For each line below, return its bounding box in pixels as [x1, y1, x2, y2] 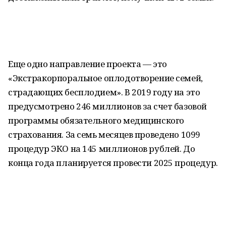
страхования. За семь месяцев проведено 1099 [8, 129, 200, 140]
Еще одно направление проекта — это [8, 58, 167, 70]
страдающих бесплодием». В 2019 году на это [8, 86, 200, 98]
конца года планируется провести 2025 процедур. [8, 157, 218, 168]
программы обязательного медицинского [8, 115, 184, 126]
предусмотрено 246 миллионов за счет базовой [8, 100, 207, 112]
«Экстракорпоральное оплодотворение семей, [8, 72, 203, 84]
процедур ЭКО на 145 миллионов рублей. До [8, 143, 195, 154]
